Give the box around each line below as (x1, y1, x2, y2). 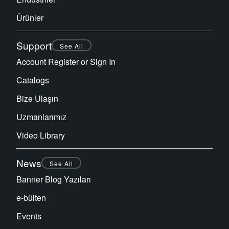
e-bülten (16, 191, 46, 203)
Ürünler (16, 11, 43, 24)
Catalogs (16, 74, 49, 86)
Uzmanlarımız (16, 110, 66, 123)
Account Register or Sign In (16, 55, 116, 67)
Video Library (16, 129, 65, 141)
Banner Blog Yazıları (16, 173, 91, 185)
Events (16, 210, 41, 222)
